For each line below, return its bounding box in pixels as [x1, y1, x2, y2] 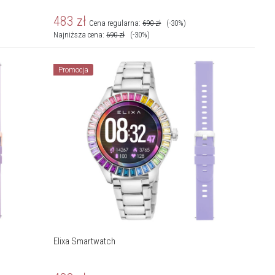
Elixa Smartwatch [53, 236, 116, 247]
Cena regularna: [89, 18, 143, 28]
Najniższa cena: [53, 29, 107, 39]
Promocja [58, 65, 89, 74]
